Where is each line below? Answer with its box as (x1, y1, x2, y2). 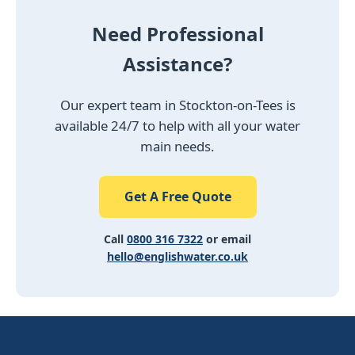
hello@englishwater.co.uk (107, 249, 248, 265)
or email (203, 231, 251, 247)
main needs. (140, 137, 215, 156)
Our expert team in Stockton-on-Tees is (59, 96, 296, 115)
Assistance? (123, 51, 232, 78)
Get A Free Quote (124, 188, 231, 206)
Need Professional (91, 21, 264, 48)
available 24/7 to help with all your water (55, 116, 300, 136)
